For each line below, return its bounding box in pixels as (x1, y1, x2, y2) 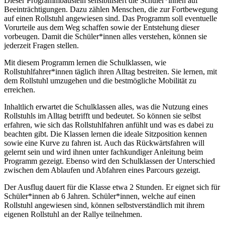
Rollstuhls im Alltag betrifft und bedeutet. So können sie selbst (4, 111, 201, 121)
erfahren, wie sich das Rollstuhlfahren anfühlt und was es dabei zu (4, 121, 213, 130)
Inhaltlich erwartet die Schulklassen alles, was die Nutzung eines (4, 102, 208, 111)
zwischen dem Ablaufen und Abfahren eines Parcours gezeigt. (4, 166, 202, 175)
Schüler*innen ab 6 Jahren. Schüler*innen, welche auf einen (4, 192, 195, 201)
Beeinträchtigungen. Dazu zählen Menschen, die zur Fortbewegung (4, 5, 218, 14)
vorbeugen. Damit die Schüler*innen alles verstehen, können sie (4, 32, 207, 41)
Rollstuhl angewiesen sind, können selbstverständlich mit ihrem (4, 201, 204, 210)
